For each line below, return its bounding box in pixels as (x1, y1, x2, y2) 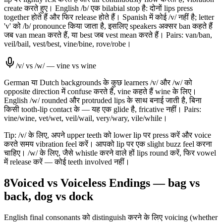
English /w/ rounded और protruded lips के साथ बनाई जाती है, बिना (4, 96, 202, 105)
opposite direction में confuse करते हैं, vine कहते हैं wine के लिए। (4, 87, 197, 96)
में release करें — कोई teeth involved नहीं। (4, 158, 130, 166)
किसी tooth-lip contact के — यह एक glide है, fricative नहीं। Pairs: (4, 105, 201, 114)
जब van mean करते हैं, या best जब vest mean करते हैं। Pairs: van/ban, (4, 31, 212, 40)
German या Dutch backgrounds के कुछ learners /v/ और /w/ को (4, 78, 192, 87)
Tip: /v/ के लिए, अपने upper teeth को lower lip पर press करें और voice (4, 131, 211, 140)
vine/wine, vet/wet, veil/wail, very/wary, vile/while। (4, 114, 167, 123)
